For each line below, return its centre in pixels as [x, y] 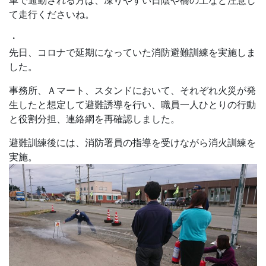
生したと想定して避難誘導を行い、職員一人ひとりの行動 [132, 104]
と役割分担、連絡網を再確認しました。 [94, 119]
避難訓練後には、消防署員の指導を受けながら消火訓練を [132, 142]
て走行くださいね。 [52, 14]
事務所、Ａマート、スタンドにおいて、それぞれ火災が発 [132, 90]
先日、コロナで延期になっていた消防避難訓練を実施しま [132, 52]
